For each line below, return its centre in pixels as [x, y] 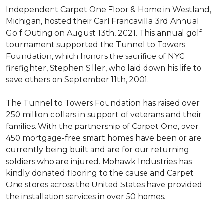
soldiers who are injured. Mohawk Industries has [99, 161]
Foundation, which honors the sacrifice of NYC [95, 56]
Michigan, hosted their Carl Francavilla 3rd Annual [102, 21]
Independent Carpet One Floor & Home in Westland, [109, 9]
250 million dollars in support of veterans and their [104, 115]
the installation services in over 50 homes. [86, 196]
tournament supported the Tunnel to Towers [96, 45]
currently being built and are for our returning [98, 150]
